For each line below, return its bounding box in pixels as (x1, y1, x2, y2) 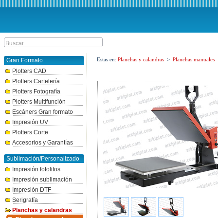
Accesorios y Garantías (12, 139, 73, 146)
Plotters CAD (12, 68, 46, 74)
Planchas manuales (173, 56, 215, 62)
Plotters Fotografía (12, 88, 60, 95)
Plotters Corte (12, 129, 48, 136)
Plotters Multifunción (12, 98, 66, 105)
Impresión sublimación (12, 176, 72, 183)
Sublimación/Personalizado (6, 155, 79, 162)
